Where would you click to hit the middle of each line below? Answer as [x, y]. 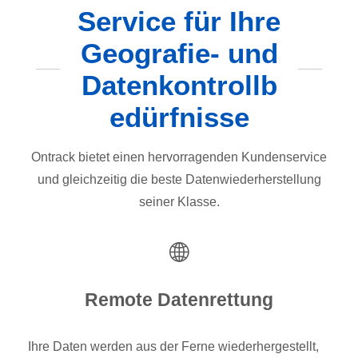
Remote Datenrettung [179, 300]
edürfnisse [179, 117]
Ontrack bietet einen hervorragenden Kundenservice [179, 157]
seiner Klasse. [179, 201]
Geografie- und [179, 53]
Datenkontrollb [179, 85]
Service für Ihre [179, 21]
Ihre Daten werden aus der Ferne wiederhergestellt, [173, 346]
